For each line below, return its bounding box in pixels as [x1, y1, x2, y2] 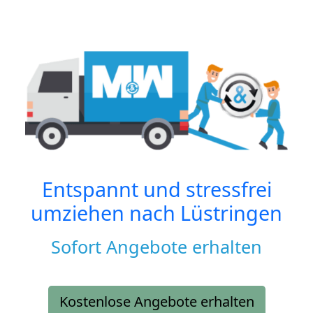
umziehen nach [31, 199, 180, 227]
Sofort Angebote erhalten [51, 235, 262, 259]
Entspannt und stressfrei [41, 175, 272, 203]
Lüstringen [180, 199, 282, 227]
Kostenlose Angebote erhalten [59, 292, 254, 312]
